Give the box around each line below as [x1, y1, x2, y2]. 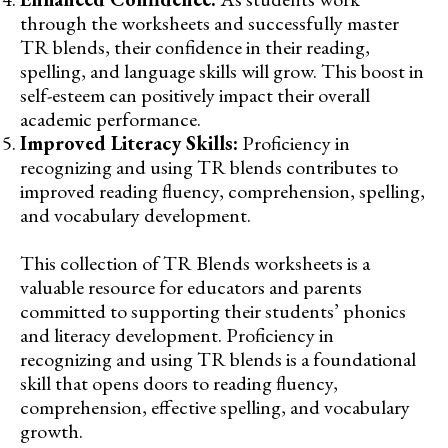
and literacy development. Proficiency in [20, 322, 334, 349]
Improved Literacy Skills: [20, 130, 238, 157]
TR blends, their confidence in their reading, [20, 34, 370, 61]
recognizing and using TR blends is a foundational [20, 346, 416, 373]
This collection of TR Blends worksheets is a [20, 250, 370, 277]
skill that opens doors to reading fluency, [20, 370, 338, 397]
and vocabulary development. [20, 202, 251, 229]
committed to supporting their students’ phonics [20, 298, 406, 325]
